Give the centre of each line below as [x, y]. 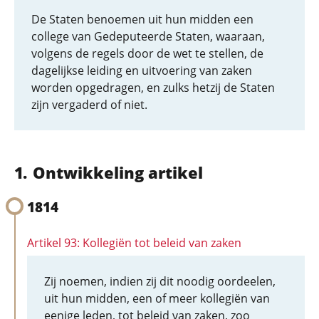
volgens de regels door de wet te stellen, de [147, 53]
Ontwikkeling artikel [117, 172]
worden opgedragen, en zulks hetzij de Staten [153, 88]
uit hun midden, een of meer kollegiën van [157, 298]
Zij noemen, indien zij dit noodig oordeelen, [160, 281]
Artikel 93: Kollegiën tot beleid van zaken [134, 243]
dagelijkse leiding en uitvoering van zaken [142, 70]
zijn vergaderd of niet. [89, 105]
